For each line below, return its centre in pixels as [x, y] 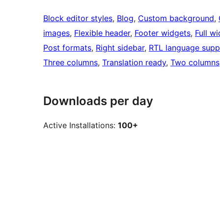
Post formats [67, 48]
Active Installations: [81, 125]
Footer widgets [163, 33]
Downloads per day [98, 101]
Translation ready [134, 63]
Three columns [70, 63]
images [56, 33]
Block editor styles [78, 18]
